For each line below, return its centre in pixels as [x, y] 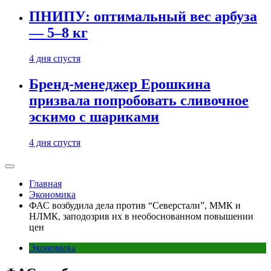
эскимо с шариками [94, 117]
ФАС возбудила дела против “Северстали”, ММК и [135, 205]
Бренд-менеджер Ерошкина [120, 84]
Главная [45, 184]
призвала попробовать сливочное [139, 101]
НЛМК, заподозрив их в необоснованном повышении [141, 216]
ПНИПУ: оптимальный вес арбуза [143, 17]
